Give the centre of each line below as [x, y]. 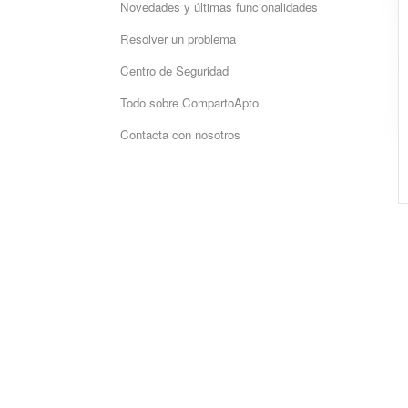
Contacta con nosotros [180, 134]
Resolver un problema [178, 39]
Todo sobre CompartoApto [189, 102]
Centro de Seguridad [174, 71]
